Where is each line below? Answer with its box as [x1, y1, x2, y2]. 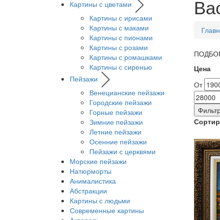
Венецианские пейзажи [89, 87, 165, 98]
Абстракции [70, 186, 107, 196]
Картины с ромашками [89, 52, 162, 62]
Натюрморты [70, 166, 111, 176]
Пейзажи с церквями [89, 146, 156, 157]
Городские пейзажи [89, 97, 152, 108]
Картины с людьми [70, 195, 130, 206]
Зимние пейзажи [89, 117, 143, 127]
